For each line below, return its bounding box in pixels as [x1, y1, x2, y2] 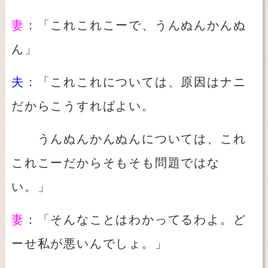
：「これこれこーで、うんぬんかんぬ [24, 19, 246, 32]
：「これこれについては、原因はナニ [24, 75, 246, 89]
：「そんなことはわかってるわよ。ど [24, 213, 246, 227]
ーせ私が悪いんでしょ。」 [11, 237, 168, 251]
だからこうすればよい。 [11, 99, 155, 113]
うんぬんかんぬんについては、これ [11, 132, 246, 146]
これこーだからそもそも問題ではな [11, 156, 220, 170]
